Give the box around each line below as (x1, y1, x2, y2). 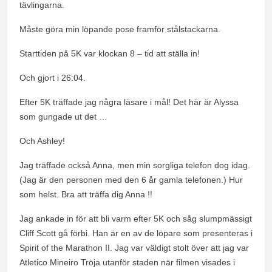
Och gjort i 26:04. (19, 72, 86, 83)
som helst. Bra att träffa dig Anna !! (19, 189, 152, 199)
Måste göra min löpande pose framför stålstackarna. (19, 24, 220, 34)
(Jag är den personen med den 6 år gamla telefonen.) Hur (19, 174, 243, 185)
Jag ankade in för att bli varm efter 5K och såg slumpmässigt (19, 213, 252, 223)
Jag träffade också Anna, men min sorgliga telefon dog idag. (19, 160, 250, 170)
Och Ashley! (19, 135, 65, 146)
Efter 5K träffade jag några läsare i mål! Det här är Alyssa (19, 97, 239, 107)
